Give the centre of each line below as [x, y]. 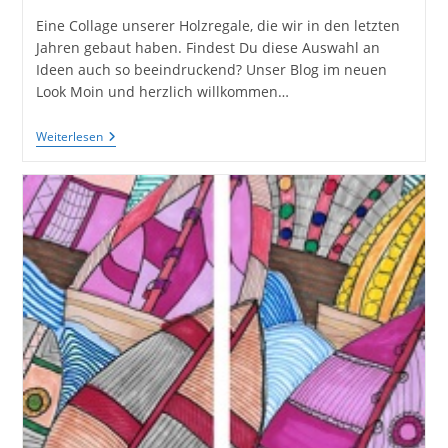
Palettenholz [143, 281]
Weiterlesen [69, 137]
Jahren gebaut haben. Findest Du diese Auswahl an [207, 48]
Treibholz [133, 249]
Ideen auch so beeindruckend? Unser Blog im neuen [211, 70]
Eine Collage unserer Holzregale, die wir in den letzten [217, 26]
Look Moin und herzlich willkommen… [162, 92]
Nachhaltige [142, 201]
